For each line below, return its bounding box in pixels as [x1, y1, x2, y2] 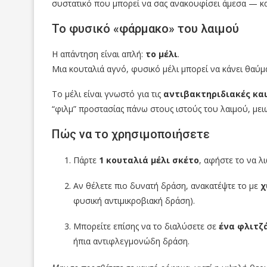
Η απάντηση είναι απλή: [52, 48, 145, 60]
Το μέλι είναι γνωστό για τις [52, 88, 163, 100]
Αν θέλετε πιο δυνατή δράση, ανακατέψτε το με [73, 180, 260, 192]
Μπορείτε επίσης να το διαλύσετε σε [73, 221, 219, 232]
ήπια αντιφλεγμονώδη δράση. [73, 235, 190, 247]
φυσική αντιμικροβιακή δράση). [73, 195, 195, 207]
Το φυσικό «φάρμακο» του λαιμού [52, 21, 239, 36]
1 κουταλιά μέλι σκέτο [99, 154, 199, 166]
